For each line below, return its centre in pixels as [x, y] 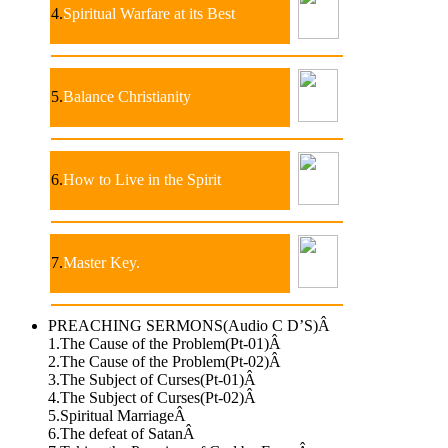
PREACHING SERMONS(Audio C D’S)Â [191, 325]
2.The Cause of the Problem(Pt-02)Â [166, 361]
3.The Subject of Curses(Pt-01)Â [154, 379]
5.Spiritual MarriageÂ [119, 415]
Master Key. [101, 262]
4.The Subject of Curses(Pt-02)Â [154, 397]
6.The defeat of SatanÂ [123, 433]
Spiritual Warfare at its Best [149, 13]
